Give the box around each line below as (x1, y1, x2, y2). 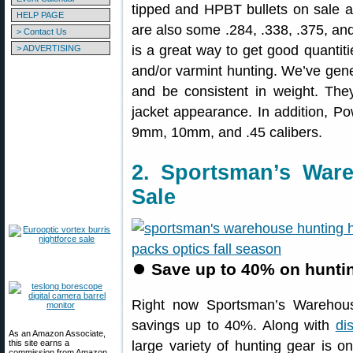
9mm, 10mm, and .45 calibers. (132, 124, 322, 140)
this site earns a (9, 338, 69, 347)
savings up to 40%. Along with (132, 318, 336, 333)
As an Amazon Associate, (9, 329, 106, 338)
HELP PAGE (17, 10, 64, 20)
